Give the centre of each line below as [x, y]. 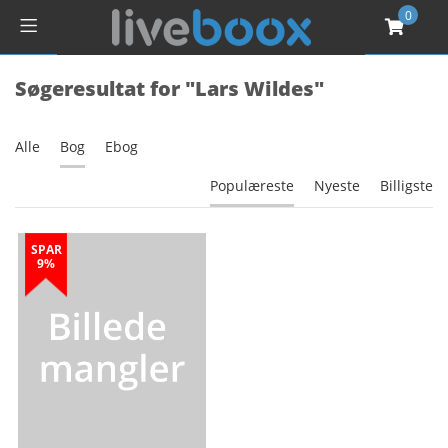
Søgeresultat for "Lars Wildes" [169, 88]
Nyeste [337, 185]
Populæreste [252, 185]
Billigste [406, 185]
